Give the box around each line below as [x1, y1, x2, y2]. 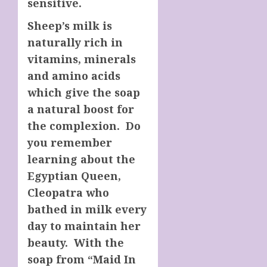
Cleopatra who [27, 185, 109, 200]
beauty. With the [27, 235, 124, 250]
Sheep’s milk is [27, 18, 112, 33]
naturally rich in [27, 35, 123, 49]
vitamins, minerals [27, 51, 136, 66]
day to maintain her [27, 218, 141, 233]
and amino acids [27, 68, 120, 83]
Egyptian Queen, [27, 168, 121, 183]
